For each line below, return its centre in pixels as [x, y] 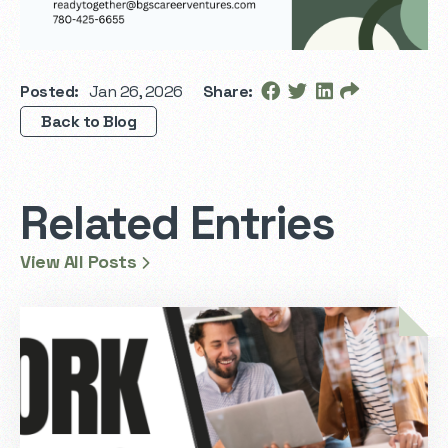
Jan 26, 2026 [135, 91]
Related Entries [177, 223]
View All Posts [80, 261]
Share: [228, 91]
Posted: [49, 91]
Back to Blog [89, 121]
